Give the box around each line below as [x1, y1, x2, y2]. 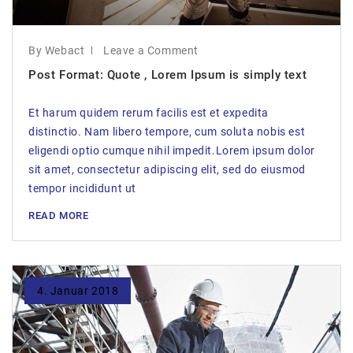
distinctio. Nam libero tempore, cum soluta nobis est [28, 125, 306, 138]
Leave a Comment [103, 44, 199, 57]
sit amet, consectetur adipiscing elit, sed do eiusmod [28, 163, 306, 176]
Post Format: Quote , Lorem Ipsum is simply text [28, 68, 307, 82]
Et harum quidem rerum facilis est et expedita [28, 106, 269, 119]
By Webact [28, 44, 85, 57]
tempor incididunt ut [28, 182, 136, 195]
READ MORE [28, 210, 89, 221]
